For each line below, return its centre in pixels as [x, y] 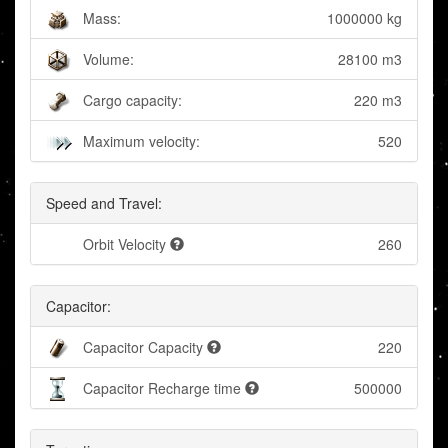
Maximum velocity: [141, 141]
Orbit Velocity [124, 244]
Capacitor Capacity [143, 347]
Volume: [108, 59]
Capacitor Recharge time [162, 388]
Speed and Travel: [104, 203]
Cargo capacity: [132, 100]
